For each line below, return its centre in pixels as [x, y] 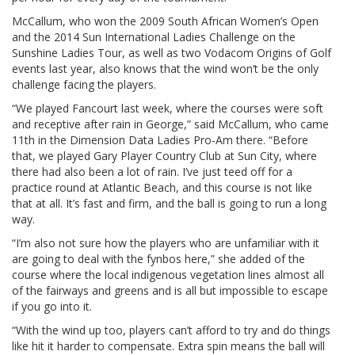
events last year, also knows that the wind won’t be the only [165, 68]
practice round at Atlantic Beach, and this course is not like [162, 187]
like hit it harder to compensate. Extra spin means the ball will [168, 345]
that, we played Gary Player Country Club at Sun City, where [164, 155]
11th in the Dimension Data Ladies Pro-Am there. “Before [160, 139]
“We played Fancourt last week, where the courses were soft [168, 108]
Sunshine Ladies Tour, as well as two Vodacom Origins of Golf [172, 52]
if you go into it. [52, 306]
